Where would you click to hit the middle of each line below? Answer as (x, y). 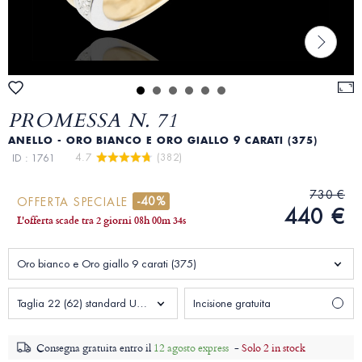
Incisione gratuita (232, 304)
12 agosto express (192, 348)
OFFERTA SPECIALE (75, 202)
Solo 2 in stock (274, 348)
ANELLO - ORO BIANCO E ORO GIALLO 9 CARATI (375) (163, 141)
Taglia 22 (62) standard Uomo (142, 304)
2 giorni (114, 219)
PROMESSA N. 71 (93, 120)
